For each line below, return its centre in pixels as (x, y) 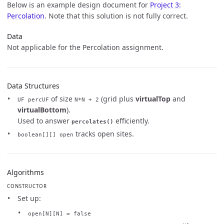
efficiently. (131, 121)
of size (62, 99)
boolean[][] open (45, 134)
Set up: (29, 198)
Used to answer (44, 121)
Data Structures (33, 86)
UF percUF (33, 100)
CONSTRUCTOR (27, 186)
